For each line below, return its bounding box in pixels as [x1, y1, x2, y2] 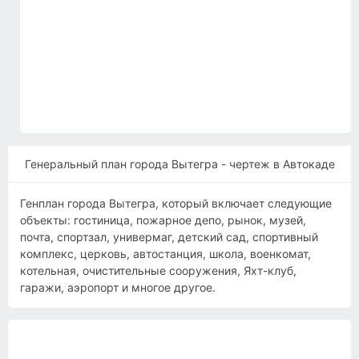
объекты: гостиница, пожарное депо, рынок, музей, [20, 212, 306, 227]
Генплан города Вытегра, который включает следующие [20, 196, 332, 210]
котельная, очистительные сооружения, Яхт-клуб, [20, 263, 296, 277]
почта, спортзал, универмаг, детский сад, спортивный [20, 229, 318, 244]
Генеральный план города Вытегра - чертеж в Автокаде [24, 156, 335, 171]
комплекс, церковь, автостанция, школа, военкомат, [20, 246, 311, 260]
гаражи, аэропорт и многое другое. [20, 280, 216, 294]
